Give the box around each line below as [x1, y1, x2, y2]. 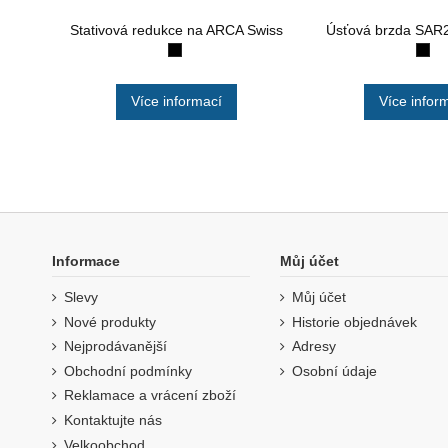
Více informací [130, 93, 222, 110]
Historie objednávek [292, 313, 418, 330]
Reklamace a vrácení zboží [64, 387, 236, 404]
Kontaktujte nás [64, 411, 162, 428]
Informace [52, 252, 120, 269]
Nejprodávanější [64, 338, 167, 355]
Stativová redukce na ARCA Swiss [69, 21, 283, 38]
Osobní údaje [292, 362, 378, 379]
